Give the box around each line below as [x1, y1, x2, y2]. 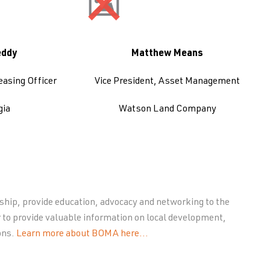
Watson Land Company [118, 105, 216, 115]
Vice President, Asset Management [95, 77, 240, 87]
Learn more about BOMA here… [16, 230, 148, 239]
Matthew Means [131, 49, 204, 59]
